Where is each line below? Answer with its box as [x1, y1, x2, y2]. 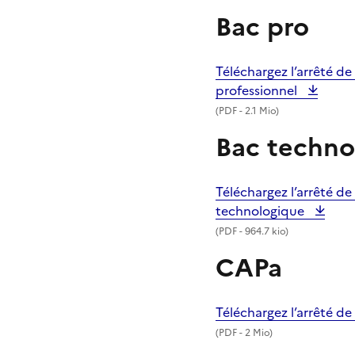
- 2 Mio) [237, 325, 273, 340]
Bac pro [216, 7, 309, 46]
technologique [216, 200, 307, 220]
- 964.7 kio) [237, 223, 288, 239]
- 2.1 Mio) [237, 103, 279, 118]
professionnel [216, 80, 300, 100]
